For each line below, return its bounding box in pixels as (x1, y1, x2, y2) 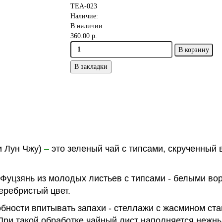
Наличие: (70, 12, 98, 20)
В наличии (70, 22, 103, 30)
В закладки (74, 63, 108, 71)
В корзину (178, 46, 209, 54)
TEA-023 (70, 2, 97, 10)
